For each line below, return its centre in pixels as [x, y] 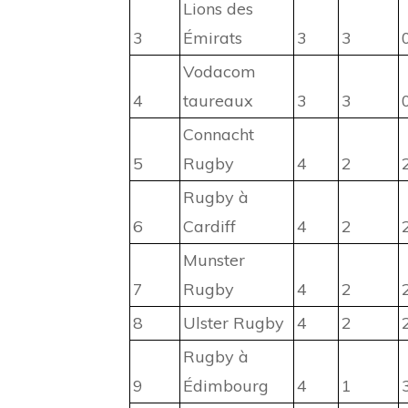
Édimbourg [226, 386]
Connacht [219, 135]
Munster [214, 260]
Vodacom [219, 72]
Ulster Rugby [234, 323]
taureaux [218, 101]
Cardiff [209, 227]
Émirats [213, 38]
